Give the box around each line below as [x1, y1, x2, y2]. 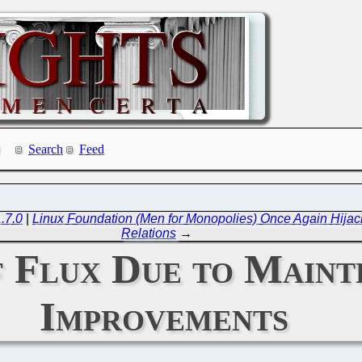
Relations [121, 225, 177, 240]
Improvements [40, 293, 289, 339]
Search [28, 142, 63, 157]
